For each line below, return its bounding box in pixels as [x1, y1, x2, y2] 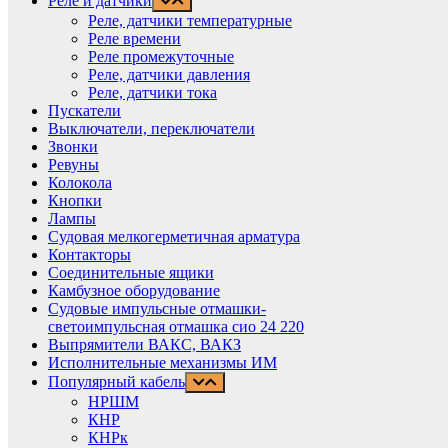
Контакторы [48, 245, 131, 263]
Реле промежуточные [88, 47, 234, 65]
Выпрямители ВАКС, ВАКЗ [48, 335, 241, 353]
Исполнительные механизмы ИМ [48, 353, 277, 371]
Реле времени [88, 29, 181, 47]
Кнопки [48, 191, 102, 209]
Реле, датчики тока [88, 83, 217, 101]
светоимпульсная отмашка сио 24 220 [48, 317, 304, 335]
